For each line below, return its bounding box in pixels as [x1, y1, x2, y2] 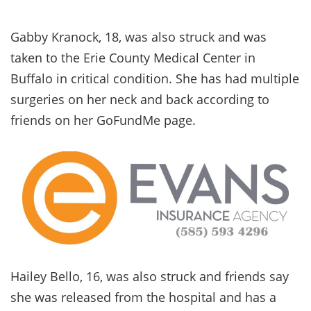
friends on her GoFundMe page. [10, 111, 196, 128]
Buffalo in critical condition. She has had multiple [10, 69, 299, 87]
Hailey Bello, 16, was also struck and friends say [10, 267, 289, 285]
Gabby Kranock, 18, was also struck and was [10, 28, 267, 45]
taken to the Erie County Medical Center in [10, 49, 255, 66]
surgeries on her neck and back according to [10, 90, 269, 108]
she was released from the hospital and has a [10, 288, 276, 305]
